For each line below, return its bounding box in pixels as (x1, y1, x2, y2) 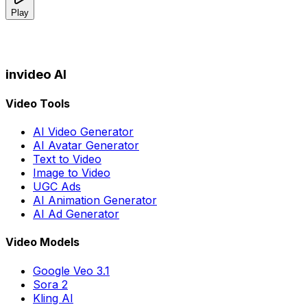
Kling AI (33, 291, 73, 305)
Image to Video (33, 166, 110, 180)
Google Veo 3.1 (33, 263, 110, 278)
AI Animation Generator (33, 193, 157, 208)
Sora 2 (33, 277, 68, 291)
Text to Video (33, 152, 101, 167)
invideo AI (5, 66, 66, 82)
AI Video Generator (33, 125, 134, 139)
